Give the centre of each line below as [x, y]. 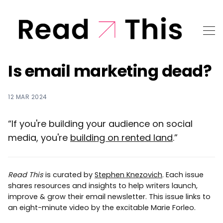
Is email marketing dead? [110, 71]
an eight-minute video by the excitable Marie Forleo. [102, 207]
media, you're [39, 137]
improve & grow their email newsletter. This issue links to [109, 196]
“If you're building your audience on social [100, 123]
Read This [26, 174]
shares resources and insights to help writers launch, [103, 185]
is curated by [69, 174]
